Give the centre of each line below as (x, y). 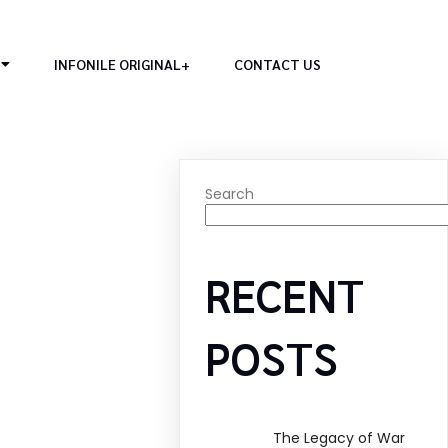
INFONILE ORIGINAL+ (122, 63)
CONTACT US (278, 63)
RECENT (285, 294)
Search (230, 193)
